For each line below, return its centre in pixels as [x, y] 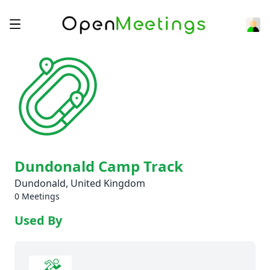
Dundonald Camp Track [99, 166]
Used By [38, 220]
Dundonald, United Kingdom [80, 183]
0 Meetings [37, 196]
